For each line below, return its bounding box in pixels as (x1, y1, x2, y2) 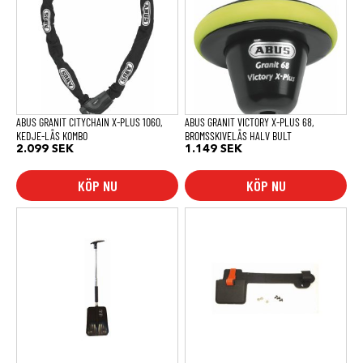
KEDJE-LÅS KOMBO (16, 128, 88, 143)
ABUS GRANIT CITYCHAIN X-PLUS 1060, (16, 114, 162, 129)
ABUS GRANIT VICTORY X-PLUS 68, (185, 114, 314, 129)
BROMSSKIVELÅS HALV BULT (185, 128, 292, 143)
